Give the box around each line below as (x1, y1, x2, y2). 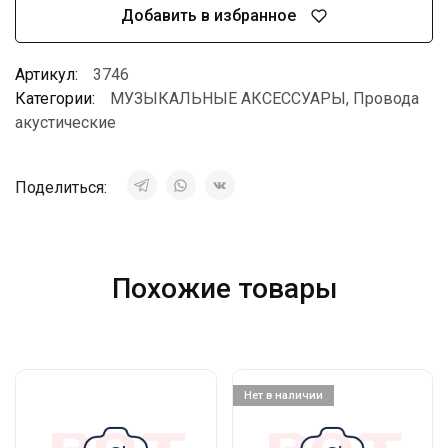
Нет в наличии (243, 388, 323, 402)
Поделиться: (15, 177, 111, 197)
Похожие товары (111, 271, 337, 305)
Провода (353, 88, 419, 108)
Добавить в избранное (121, 6, 296, 26)
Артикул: (15, 64, 78, 84)
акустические (15, 112, 116, 132)
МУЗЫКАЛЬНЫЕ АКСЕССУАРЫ (110, 88, 346, 108)
